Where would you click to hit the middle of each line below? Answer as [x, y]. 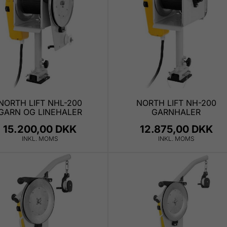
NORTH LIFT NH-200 [176, 103]
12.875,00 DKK [176, 129]
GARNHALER [176, 112]
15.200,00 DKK [40, 129]
